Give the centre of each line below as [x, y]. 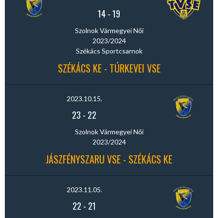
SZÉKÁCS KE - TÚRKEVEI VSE [109, 68]
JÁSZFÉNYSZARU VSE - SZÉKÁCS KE [109, 159]
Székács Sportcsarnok [109, 51]
